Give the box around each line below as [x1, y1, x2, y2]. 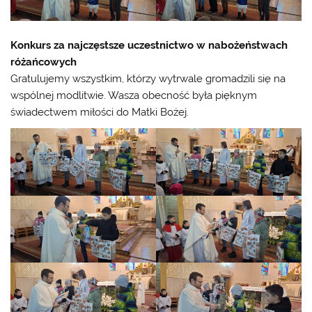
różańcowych [10, 56, 77, 69]
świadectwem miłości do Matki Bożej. [10, 106, 189, 119]
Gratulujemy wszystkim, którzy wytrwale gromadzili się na [10, 72, 286, 86]
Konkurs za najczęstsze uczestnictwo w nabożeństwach [10, 39, 288, 52]
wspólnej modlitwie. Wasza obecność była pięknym [10, 89, 258, 102]
